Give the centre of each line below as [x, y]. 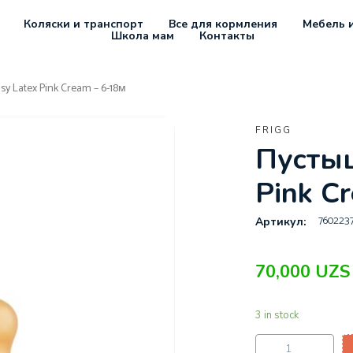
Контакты [227, 35]
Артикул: [281, 222]
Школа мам [142, 35]
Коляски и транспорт [83, 24]
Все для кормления [223, 24]
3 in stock [277, 316]
